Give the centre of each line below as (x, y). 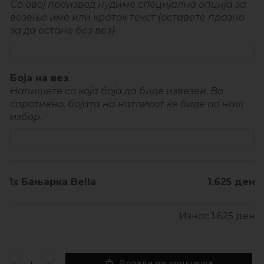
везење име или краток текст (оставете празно (127, 18)
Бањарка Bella (59, 181)
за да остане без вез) (62, 31)
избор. (26, 117)
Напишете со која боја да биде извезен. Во (117, 91)
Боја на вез (39, 78)
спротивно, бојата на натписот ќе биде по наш (127, 104)
